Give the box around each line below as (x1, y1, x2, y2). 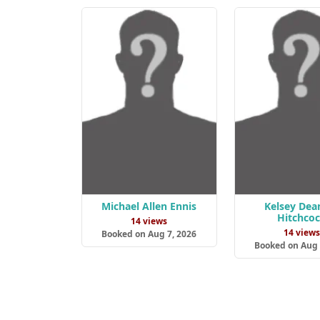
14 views (131, 215, 168, 228)
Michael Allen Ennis (101, 199, 197, 214)
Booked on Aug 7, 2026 (101, 228, 197, 241)
